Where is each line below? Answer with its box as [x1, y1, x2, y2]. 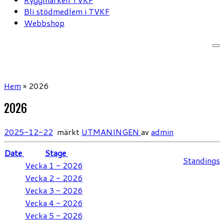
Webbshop [24, 16, 64, 28]
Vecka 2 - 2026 [25, 172, 82, 184]
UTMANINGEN [81, 126, 141, 138]
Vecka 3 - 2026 [25, 184, 82, 196]
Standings [183, 154, 220, 166]
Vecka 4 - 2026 [25, 197, 82, 209]
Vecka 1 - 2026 [25, 159, 82, 171]
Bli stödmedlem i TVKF [24, 5, 109, 17]
